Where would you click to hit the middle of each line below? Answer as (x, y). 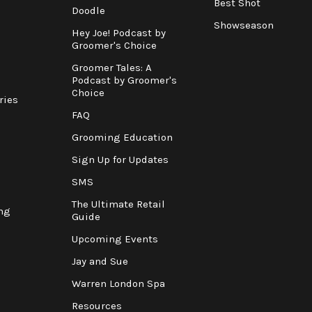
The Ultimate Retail (118, 204)
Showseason (243, 25)
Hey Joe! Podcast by (118, 32)
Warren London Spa (118, 283)
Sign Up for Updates (120, 159)
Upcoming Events (115, 239)
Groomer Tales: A (111, 67)
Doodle (88, 10)
